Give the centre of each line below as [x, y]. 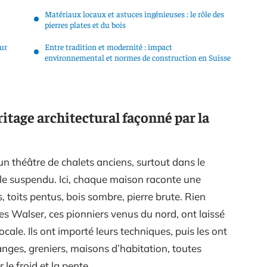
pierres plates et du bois [85, 24]
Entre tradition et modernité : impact [108, 46]
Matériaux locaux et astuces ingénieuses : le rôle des [134, 14]
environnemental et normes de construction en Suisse [138, 57]
